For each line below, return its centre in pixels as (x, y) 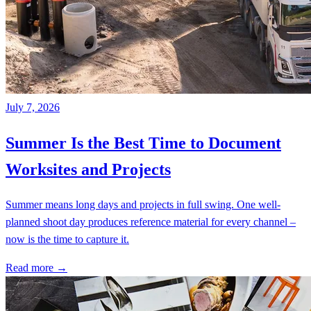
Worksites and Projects (88, 169)
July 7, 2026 (33, 107)
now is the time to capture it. (67, 239)
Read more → (36, 268)
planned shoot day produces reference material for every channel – (151, 222)
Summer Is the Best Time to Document (143, 143)
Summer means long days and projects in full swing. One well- (143, 205)
